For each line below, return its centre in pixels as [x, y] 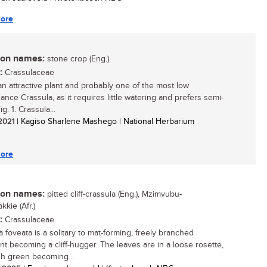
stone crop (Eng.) [77, 59]
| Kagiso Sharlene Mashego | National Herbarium [104, 122]
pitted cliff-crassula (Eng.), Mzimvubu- [113, 194]
